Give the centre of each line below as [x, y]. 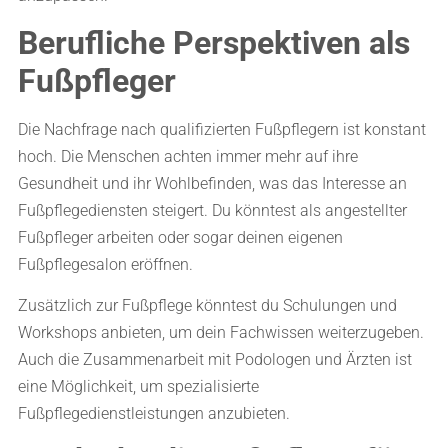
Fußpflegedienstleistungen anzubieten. [154, 413]
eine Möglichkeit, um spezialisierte [138, 386]
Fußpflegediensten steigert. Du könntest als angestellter [212, 210]
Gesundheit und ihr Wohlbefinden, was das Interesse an [212, 183]
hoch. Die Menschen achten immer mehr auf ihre [188, 156]
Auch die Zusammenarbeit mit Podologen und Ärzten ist [215, 359]
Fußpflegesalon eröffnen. [105, 264]
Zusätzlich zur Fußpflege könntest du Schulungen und [207, 305]
